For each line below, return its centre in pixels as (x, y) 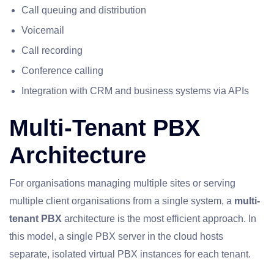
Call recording (52, 51)
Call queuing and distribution (84, 10)
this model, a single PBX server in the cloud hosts (116, 237)
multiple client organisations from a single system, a (122, 201)
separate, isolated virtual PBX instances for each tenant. (130, 254)
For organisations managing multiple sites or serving (122, 183)
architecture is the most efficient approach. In (159, 219)
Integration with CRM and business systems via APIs (135, 91)
